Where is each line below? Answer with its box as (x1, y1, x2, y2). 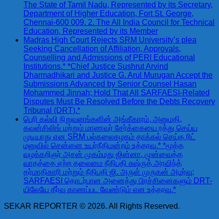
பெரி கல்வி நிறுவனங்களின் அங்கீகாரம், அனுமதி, (23, 115, 182, 124)
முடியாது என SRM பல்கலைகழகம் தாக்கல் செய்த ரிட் (23, 132, 196, 141)
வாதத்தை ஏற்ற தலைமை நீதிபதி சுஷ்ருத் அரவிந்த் (23, 159, 182, 168)
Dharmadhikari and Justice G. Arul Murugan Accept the (23, 71, 213, 80)
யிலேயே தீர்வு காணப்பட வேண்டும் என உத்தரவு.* (23, 185, 176, 194)
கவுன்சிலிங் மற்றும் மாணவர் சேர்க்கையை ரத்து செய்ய (23, 124, 197, 132)
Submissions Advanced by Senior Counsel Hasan (23, 80, 197, 88)
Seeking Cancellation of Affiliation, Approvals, (23, 44, 181, 53)
